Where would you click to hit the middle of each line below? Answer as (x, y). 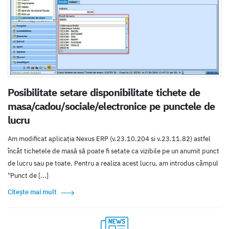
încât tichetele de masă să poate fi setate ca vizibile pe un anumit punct (113, 151)
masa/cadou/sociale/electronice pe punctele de (111, 106)
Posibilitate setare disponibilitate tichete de (104, 93)
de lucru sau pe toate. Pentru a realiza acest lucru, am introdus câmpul (113, 164)
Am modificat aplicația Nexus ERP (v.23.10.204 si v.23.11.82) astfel (109, 139)
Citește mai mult (32, 192)
